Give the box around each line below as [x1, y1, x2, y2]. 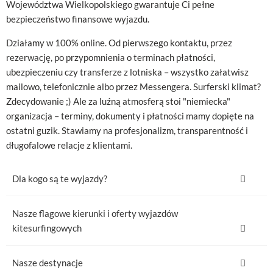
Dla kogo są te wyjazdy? [12, 172, 107, 184]
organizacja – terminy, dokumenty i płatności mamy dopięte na [6, 110, 254, 121]
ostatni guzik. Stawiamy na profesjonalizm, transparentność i [6, 124, 248, 136]
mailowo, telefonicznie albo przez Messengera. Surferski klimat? [6, 80, 261, 92]
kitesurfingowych [12, 222, 82, 233]
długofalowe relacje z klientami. [6, 139, 132, 151]
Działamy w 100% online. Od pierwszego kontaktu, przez [6, 37, 232, 48]
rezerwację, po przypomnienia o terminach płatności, [6, 51, 215, 63]
